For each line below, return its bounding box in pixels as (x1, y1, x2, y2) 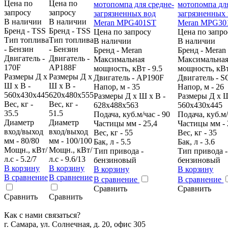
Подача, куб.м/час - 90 (94, 109, 170, 119)
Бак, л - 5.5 (94, 137, 131, 146)
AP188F (49, 63, 76, 72)
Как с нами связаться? (4, 210, 80, 219)
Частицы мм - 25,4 (94, 119, 157, 128)
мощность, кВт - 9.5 (94, 64, 162, 73)
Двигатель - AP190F (94, 73, 164, 82)
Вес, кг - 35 (178, 128, 217, 137)
